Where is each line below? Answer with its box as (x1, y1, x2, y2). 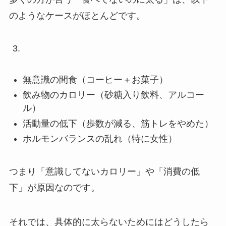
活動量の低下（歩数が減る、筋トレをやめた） (22, 118, 213, 129)
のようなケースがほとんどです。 (9, 11, 145, 21)
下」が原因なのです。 (9, 183, 100, 193)
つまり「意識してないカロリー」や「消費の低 (9, 166, 200, 177)
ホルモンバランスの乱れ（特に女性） (22, 134, 177, 144)
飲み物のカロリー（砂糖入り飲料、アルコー (22, 90, 204, 100)
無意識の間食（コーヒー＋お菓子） (22, 74, 168, 85)
